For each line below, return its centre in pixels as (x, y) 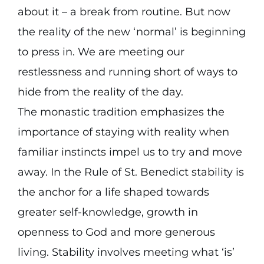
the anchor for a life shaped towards (113, 192)
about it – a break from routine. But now (124, 12)
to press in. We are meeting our (101, 52)
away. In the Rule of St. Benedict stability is (131, 172)
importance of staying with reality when (123, 132)
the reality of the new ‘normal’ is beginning (131, 32)
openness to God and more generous (116, 232)
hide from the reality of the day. (100, 92)
